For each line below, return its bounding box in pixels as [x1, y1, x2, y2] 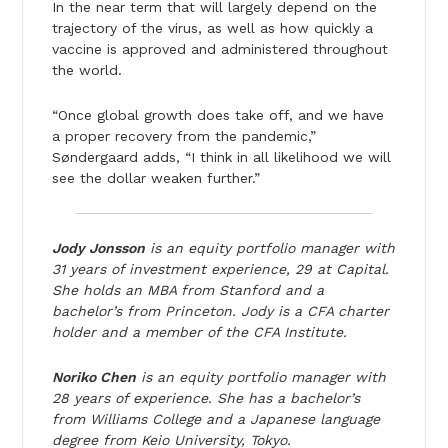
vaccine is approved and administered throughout [51, 40, 388, 57]
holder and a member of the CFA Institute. [51, 323, 347, 340]
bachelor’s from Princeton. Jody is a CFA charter [51, 302, 389, 319]
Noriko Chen [51, 368, 136, 385]
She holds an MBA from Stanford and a [51, 281, 324, 298]
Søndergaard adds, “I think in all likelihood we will [51, 148, 391, 165]
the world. [51, 61, 122, 78]
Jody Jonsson [51, 239, 145, 256]
